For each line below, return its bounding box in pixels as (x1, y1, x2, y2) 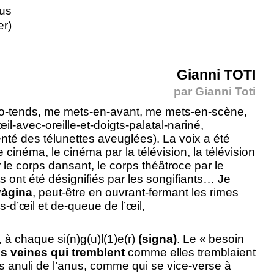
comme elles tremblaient (125, 245, 256, 259)
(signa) (138, 232, 177, 245)
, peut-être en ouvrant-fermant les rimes (32, 185, 239, 199)
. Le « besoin (177, 232, 244, 245)
